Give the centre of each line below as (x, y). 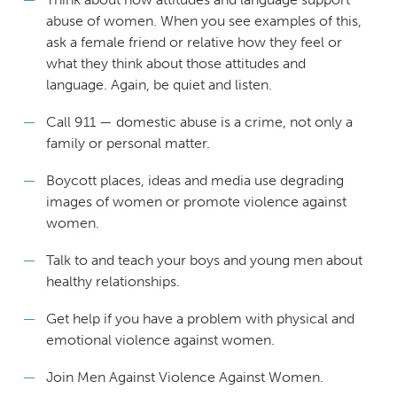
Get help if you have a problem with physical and (200, 318)
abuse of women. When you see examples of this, (203, 20)
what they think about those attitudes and (175, 63)
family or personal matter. (128, 143)
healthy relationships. (113, 281)
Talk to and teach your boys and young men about (204, 260)
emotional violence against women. (160, 339)
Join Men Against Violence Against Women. (184, 377)
